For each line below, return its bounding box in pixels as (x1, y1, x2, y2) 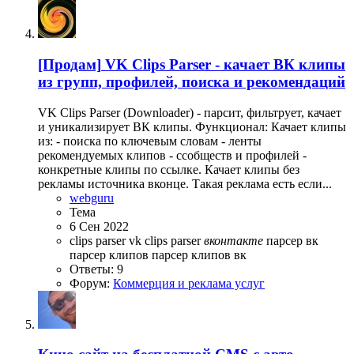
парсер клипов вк (152, 247, 247, 262)
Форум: (70, 276, 113, 290)
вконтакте (204, 233, 263, 247)
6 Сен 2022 (70, 219, 129, 233)
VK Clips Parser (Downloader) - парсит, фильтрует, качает (38, 105, 341, 119)
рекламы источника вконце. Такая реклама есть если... (38, 176, 332, 190)
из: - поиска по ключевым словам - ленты (38, 134, 262, 148)
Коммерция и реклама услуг (113, 276, 265, 290)
